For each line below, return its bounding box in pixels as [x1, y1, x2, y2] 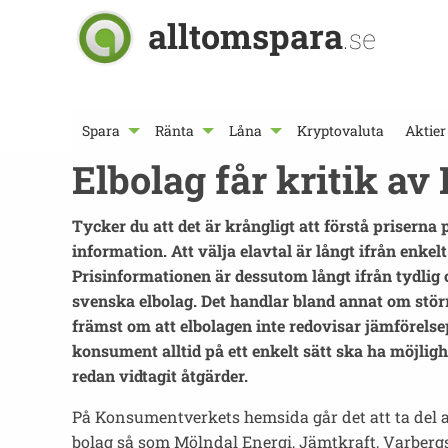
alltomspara [148, 13, 343, 58]
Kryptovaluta [297, 121, 385, 141]
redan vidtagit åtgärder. [72, 365, 248, 386]
